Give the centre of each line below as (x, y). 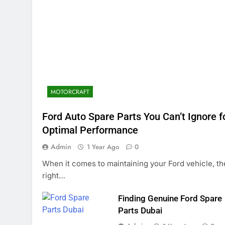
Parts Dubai (140, 211)
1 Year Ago (103, 147)
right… (54, 176)
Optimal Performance (90, 131)
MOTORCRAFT (70, 92)
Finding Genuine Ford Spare (170, 199)
